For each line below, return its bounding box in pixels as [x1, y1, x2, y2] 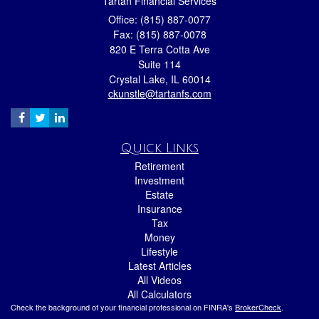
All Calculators [127, 286, 192, 301]
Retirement [135, 158, 184, 173]
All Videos [137, 272, 182, 287]
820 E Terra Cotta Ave [109, 41, 210, 56]
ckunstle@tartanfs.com [108, 85, 211, 100]
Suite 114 [138, 56, 181, 71]
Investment [135, 172, 184, 187]
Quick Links [120, 140, 199, 155]
